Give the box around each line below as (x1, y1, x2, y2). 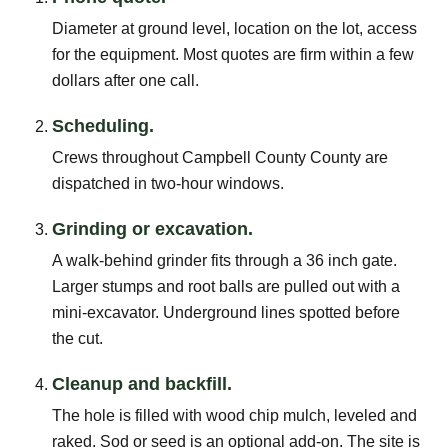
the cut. (52, 329, 103, 347)
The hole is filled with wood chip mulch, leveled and (52, 406, 417, 424)
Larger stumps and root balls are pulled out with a (52, 277, 400, 295)
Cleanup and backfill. (52, 373, 232, 394)
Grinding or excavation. (52, 218, 253, 239)
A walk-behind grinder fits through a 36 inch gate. (52, 251, 397, 269)
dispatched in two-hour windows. (52, 174, 284, 192)
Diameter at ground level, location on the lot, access (52, 19, 417, 37)
